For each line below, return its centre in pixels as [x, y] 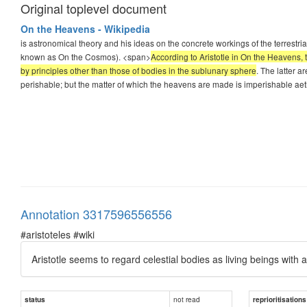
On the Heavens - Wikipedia [85, 28]
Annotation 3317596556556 [96, 213]
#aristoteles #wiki [58, 234]
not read [187, 299]
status [35, 299]
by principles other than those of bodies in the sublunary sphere [138, 70]
